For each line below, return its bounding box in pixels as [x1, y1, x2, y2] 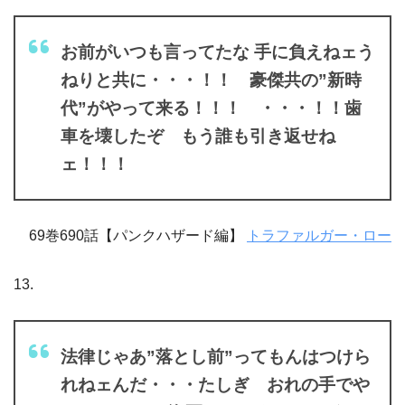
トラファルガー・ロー [247, 227, 391, 243]
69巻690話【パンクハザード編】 [29, 227, 247, 243]
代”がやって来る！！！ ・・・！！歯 [61, 98, 362, 118]
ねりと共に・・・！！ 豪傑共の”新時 [61, 70, 362, 89]
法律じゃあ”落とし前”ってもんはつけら [61, 346, 371, 366]
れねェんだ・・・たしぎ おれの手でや [61, 374, 370, 394]
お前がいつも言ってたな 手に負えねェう [61, 42, 374, 61]
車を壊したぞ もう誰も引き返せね [61, 126, 335, 146]
